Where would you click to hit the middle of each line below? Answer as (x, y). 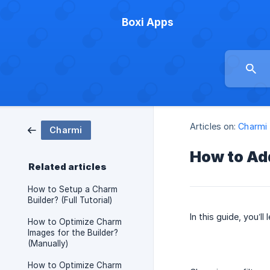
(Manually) (48, 243)
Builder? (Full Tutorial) (70, 200)
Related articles (67, 167)
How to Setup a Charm (73, 189)
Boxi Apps (148, 22)
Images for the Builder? (73, 233)
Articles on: (213, 127)
